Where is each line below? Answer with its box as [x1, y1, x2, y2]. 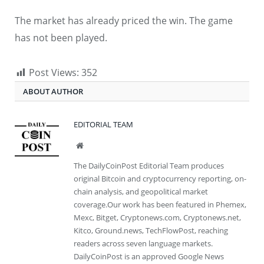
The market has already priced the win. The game [15, 14, 233, 28]
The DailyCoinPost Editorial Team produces [74, 160, 224, 171]
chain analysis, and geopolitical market [74, 186, 208, 197]
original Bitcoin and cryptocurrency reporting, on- [74, 173, 246, 184]
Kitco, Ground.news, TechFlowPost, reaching [74, 225, 228, 236]
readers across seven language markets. [74, 238, 213, 249]
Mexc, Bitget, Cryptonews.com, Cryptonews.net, [74, 212, 241, 223]
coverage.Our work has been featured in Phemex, [74, 199, 246, 210]
